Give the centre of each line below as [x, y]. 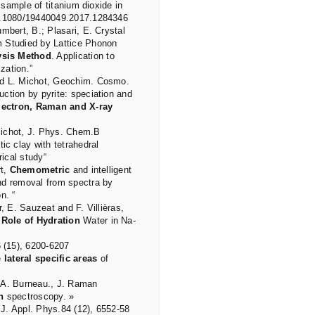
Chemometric [40, 170]
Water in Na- [108, 221]
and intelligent [101, 170]
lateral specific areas [51, 259]
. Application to [83, 56]
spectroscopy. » [39, 297]
